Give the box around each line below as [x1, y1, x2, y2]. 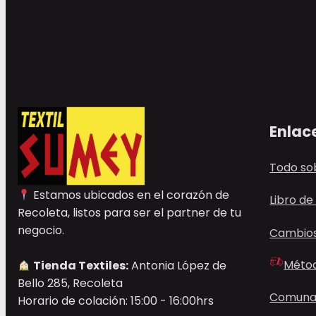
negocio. [17, 222, 64, 239]
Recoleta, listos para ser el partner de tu [17, 205, 241, 221]
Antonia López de [128, 257, 226, 274]
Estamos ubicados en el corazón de [30, 187, 229, 204]
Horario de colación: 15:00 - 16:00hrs [17, 293, 214, 310]
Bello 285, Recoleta [17, 275, 123, 292]
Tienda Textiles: [33, 257, 128, 274]
